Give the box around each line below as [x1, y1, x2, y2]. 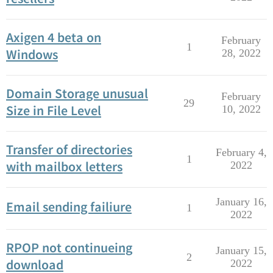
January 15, [215, 244, 267, 257]
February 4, [215, 146, 267, 158]
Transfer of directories [6, 141, 132, 158]
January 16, [215, 196, 267, 208]
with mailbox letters [6, 158, 122, 175]
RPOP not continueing [6, 239, 132, 256]
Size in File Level [6, 102, 101, 119]
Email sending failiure [6, 198, 132, 215]
